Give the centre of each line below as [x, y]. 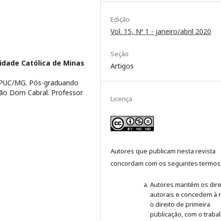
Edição [120, 19]
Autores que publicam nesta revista [163, 151]
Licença [121, 98]
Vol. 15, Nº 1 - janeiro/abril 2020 [161, 31]
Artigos [122, 66]
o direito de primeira [180, 204]
